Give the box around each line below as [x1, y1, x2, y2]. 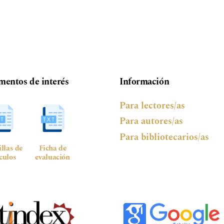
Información [119, 74, 169, 88]
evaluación [35, 151, 70, 163]
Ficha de [38, 142, 66, 154]
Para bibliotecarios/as [119, 130, 209, 144]
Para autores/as [119, 114, 183, 128]
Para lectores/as [119, 98, 185, 112]
